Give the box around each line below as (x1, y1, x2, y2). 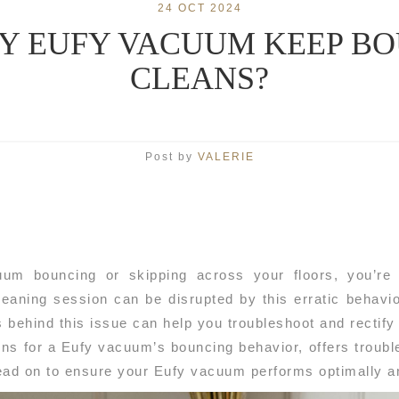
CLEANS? (130, 61, 269, 96)
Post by (144, 151, 198, 163)
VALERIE (197, 151, 255, 163)
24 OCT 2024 (157, 2, 242, 14)
